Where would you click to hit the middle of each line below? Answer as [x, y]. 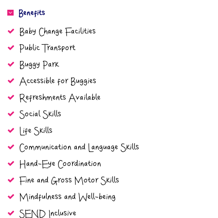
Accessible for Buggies [58, 82]
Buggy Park [39, 65]
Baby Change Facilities [58, 32]
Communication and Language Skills [79, 148]
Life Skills [36, 131]
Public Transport [47, 48]
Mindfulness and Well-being [68, 197]
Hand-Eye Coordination [60, 164]
